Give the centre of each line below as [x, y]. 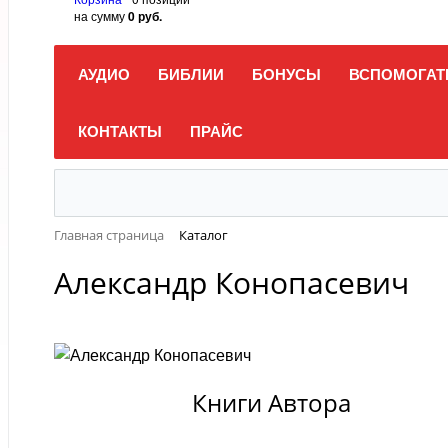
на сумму [101, 15]
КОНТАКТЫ [120, 131]
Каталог [203, 235]
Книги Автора [271, 403]
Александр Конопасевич [231, 283]
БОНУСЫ [286, 74]
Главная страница [109, 235]
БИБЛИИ [191, 74]
